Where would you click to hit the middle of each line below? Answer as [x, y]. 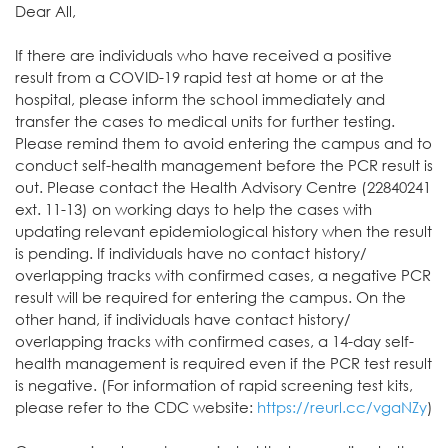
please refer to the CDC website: [134, 407]
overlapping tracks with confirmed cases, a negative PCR [223, 275]
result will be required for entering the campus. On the [210, 297]
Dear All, [45, 11]
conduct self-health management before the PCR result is [224, 165]
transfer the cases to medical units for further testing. [205, 121]
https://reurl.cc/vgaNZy [342, 407]
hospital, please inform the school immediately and [200, 99]
